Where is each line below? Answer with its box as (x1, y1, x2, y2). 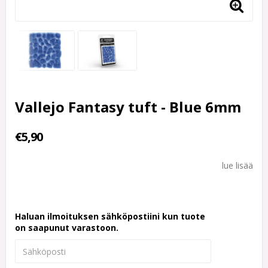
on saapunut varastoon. (15, 222, 118, 234)
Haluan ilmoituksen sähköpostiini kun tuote (15, 211, 205, 223)
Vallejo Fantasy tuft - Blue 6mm (15, 97, 241, 117)
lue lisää (222, 160, 253, 172)
